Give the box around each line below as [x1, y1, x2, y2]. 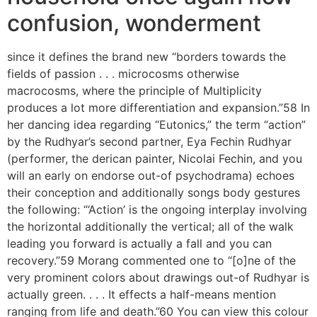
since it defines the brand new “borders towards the [7, 50, 286, 64]
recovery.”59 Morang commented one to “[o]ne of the [7, 253, 296, 267]
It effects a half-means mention [105, 287, 276, 301]
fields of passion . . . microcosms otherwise [7, 67, 239, 81]
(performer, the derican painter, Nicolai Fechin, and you [7, 151, 302, 166]
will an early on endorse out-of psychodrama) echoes [7, 168, 294, 183]
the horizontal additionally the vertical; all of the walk [7, 219, 294, 234]
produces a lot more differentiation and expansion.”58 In [7, 100, 310, 115]
